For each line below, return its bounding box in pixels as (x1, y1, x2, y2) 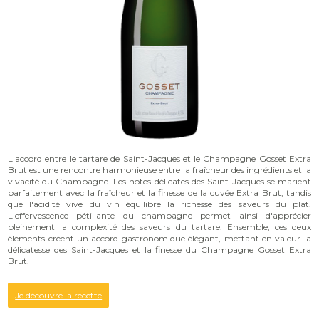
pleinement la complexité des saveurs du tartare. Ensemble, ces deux (8, 221, 311, 233)
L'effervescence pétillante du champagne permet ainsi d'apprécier (8, 210, 311, 221)
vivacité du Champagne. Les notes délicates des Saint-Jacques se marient (8, 176, 311, 187)
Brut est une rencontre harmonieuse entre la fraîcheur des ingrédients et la (8, 164, 311, 176)
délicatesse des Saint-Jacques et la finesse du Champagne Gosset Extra (8, 244, 311, 256)
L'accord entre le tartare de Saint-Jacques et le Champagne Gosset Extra (8, 153, 311, 164)
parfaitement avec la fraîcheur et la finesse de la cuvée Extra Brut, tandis (8, 187, 311, 199)
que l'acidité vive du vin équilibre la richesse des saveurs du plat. (8, 199, 311, 210)
